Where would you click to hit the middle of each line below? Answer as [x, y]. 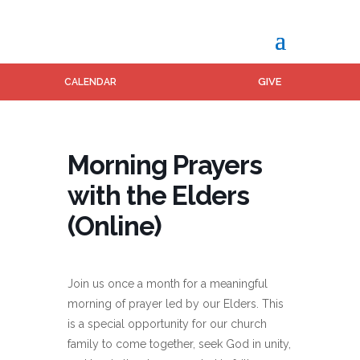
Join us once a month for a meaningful [168, 284]
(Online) [115, 226]
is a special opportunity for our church [167, 324]
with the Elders [158, 196]
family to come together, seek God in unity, [179, 344]
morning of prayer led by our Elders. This [176, 304]
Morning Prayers [165, 165]
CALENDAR [90, 82]
